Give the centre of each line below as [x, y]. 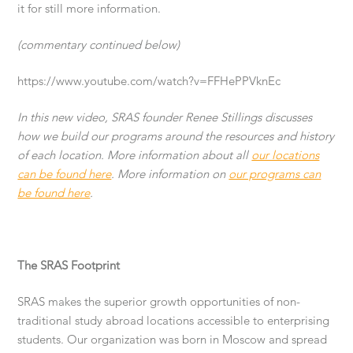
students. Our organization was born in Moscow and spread [173, 340]
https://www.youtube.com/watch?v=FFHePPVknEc [149, 81]
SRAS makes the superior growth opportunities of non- [159, 302]
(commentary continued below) [99, 45]
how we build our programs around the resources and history [176, 136]
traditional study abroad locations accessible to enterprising [174, 321]
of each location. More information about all [135, 155]
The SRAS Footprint [69, 266]
